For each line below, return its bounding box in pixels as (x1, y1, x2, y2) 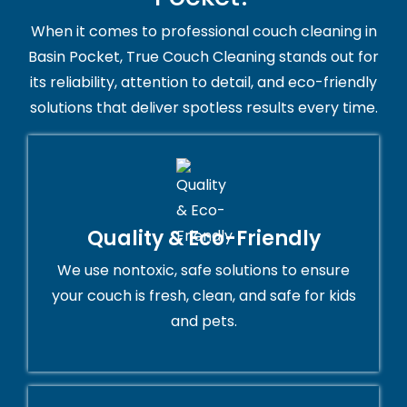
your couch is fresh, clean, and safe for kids (51, 285, 356, 307)
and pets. (170, 311, 237, 333)
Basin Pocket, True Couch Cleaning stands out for (28, 46, 379, 68)
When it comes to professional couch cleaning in (30, 21, 377, 43)
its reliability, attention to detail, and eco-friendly (30, 72, 377, 94)
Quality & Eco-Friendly (86, 224, 321, 253)
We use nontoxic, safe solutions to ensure (57, 260, 350, 282)
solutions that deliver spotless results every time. (29, 97, 378, 119)
